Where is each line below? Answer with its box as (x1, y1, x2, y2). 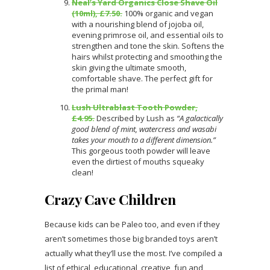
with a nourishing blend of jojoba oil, (72, 18, 204, 30)
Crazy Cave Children (45, 189, 176, 209)
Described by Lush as (96, 112, 177, 124)
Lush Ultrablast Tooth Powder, (72, 101, 198, 113)
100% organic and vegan (124, 7, 213, 19)
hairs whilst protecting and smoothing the (72, 51, 222, 62)
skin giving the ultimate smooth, (72, 61, 186, 73)
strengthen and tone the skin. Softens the (72, 40, 224, 51)
